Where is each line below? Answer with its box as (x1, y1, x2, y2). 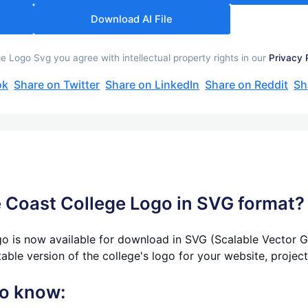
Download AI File (91, 12, 173, 25)
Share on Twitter (14, 77, 100, 91)
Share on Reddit (205, 77, 289, 91)
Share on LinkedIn (105, 77, 200, 91)
